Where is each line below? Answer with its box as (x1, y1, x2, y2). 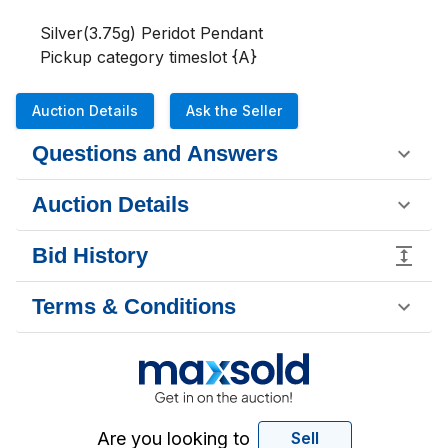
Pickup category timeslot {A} (40, 47, 257, 67)
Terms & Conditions (32, 294, 236, 319)
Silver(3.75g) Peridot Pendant (40, 23, 263, 43)
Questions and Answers (32, 141, 278, 166)
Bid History (32, 243, 148, 268)
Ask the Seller (186, 102, 282, 119)
